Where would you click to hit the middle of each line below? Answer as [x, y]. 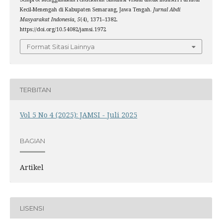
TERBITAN [35, 89]
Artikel [31, 167]
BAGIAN [32, 140]
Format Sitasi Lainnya [61, 47]
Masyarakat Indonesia [47, 19]
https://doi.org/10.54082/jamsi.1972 [63, 29]
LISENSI [32, 208]
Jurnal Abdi [166, 9]
